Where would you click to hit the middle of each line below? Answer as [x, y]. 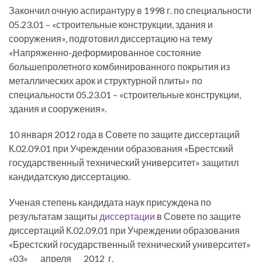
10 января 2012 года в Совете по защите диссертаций [124, 134]
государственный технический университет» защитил [124, 162]
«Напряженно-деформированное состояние [105, 52]
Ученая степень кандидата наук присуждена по [110, 202]
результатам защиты [54, 216]
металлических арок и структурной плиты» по [106, 80]
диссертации [127, 216]
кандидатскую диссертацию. [69, 176]
